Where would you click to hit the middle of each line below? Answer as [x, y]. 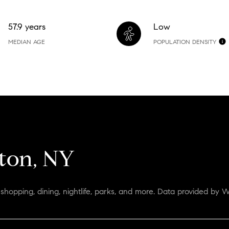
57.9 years [27, 27]
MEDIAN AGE [27, 41]
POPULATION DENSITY [185, 41]
